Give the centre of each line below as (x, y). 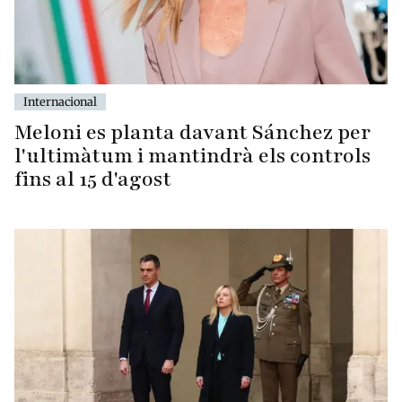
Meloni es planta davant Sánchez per (192, 132)
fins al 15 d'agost (93, 179)
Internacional (60, 101)
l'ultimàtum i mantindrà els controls (192, 155)
